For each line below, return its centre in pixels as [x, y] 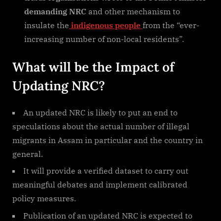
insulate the [47, 25]
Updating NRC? [59, 86]
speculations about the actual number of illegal [101, 126]
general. [28, 154]
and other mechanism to [133, 12]
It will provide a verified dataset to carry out [106, 171]
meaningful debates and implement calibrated [100, 185]
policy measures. [44, 199]
